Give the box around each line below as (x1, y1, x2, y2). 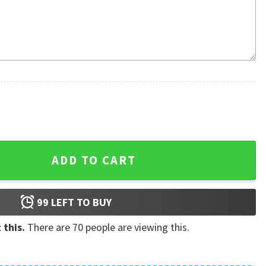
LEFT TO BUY (49, 195, 112, 209)
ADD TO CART (52, 152, 136, 168)
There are (25, 220, 72, 234)
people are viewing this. (83, 220, 189, 234)
